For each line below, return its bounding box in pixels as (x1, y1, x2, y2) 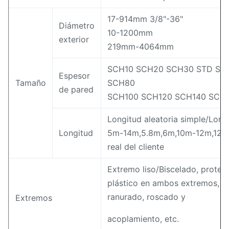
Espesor (59, 71, 90, 81)
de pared (59, 84, 94, 95)
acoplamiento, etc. (107, 214, 179, 224)
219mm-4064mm (107, 41, 174, 52)
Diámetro (59, 20, 95, 31)
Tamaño (15, 78, 46, 88)
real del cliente (107, 142, 164, 152)
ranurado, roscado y (107, 192, 186, 202)
